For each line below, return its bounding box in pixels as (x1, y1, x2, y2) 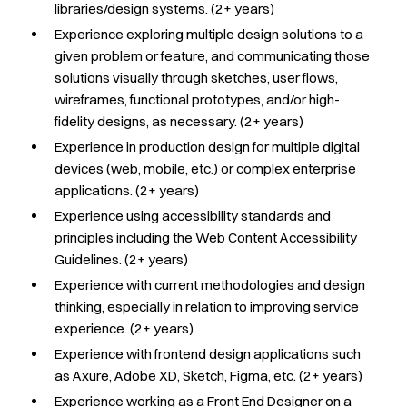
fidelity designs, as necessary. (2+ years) (55, 112, 304, 130)
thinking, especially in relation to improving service (55, 297, 360, 315)
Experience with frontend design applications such (55, 344, 362, 362)
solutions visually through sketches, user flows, (55, 68, 339, 86)
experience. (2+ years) (55, 319, 194, 337)
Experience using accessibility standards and (55, 206, 332, 224)
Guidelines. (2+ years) (55, 250, 189, 268)
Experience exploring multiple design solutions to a (55, 25, 364, 43)
